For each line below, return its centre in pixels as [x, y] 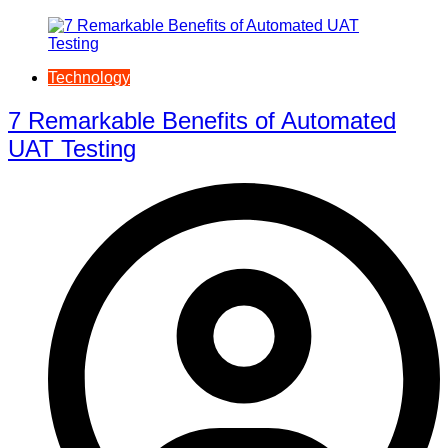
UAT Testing [72, 149]
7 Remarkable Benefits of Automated [202, 121]
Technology [89, 78]
